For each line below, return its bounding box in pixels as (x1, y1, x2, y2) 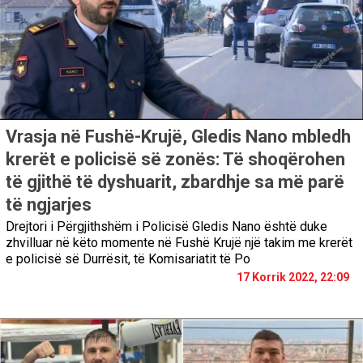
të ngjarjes (6, 194, 92, 215)
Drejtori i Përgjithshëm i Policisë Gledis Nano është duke (6, 218, 327, 234)
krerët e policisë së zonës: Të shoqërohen (6, 148, 345, 169)
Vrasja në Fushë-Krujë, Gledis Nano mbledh (6, 126, 351, 147)
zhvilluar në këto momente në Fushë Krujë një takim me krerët (6, 234, 352, 250)
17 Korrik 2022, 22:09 (237, 270, 349, 284)
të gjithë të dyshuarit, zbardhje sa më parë (6, 171, 344, 192)
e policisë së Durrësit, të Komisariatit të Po (6, 250, 250, 267)
